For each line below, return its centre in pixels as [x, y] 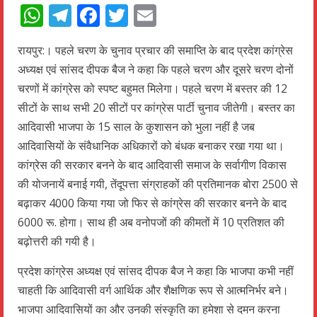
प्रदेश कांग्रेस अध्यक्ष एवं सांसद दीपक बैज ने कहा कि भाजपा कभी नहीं [156, 271]
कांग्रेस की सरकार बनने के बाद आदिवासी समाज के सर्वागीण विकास [152, 165]
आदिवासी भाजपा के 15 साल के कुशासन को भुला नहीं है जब [136, 126]
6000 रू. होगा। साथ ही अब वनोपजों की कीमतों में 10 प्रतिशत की [151, 222]
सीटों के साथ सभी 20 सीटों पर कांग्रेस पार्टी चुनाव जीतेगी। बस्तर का [156, 107]
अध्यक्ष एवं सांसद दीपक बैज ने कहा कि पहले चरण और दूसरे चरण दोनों [156, 69]
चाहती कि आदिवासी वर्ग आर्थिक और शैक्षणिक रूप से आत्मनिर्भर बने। [153, 290]
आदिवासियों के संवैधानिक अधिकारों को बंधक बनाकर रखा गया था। [151, 145]
